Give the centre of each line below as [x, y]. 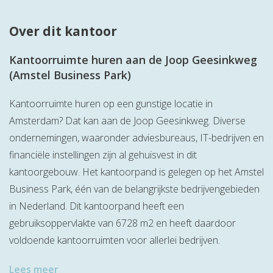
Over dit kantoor [63, 31]
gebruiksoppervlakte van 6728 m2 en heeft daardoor [122, 223]
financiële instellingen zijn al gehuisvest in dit [103, 155]
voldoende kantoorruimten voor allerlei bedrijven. [116, 240]
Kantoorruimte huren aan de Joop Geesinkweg [133, 60]
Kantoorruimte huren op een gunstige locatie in [111, 104]
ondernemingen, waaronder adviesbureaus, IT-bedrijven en [136, 138]
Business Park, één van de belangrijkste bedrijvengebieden [134, 189]
